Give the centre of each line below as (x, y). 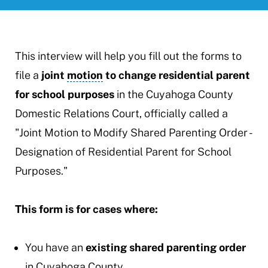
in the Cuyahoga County (173, 94)
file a (28, 75)
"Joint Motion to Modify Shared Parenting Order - (133, 133)
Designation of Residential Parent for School (123, 152)
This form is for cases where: (86, 209)
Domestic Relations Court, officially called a (121, 113)
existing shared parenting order (165, 247)
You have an (55, 247)
